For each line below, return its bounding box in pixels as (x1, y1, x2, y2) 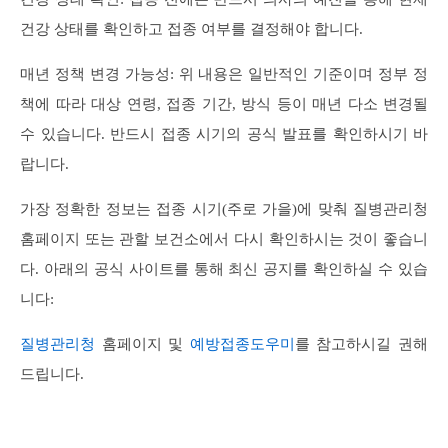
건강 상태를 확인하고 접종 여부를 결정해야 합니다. (20, 20, 363, 37)
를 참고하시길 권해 (294, 335, 429, 352)
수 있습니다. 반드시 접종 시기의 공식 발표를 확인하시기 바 (20, 125, 428, 142)
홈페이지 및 (95, 335, 190, 352)
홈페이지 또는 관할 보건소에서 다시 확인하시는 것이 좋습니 (20, 230, 428, 247)
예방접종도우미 (189, 335, 295, 352)
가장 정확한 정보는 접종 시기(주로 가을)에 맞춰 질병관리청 (20, 200, 428, 217)
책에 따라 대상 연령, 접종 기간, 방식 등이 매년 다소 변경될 (20, 95, 428, 112)
